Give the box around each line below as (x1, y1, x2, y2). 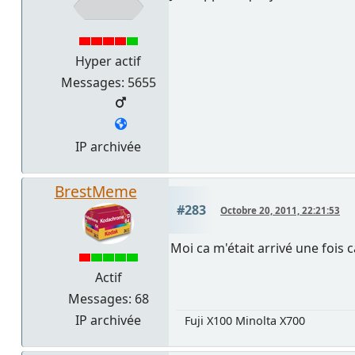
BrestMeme (54, 181, 137, 203)
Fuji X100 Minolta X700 (185, 313, 305, 329)
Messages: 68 (67, 290, 149, 308)
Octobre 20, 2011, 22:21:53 (220, 204, 340, 217)
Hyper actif (75, 52, 141, 71)
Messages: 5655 (60, 74, 156, 92)
